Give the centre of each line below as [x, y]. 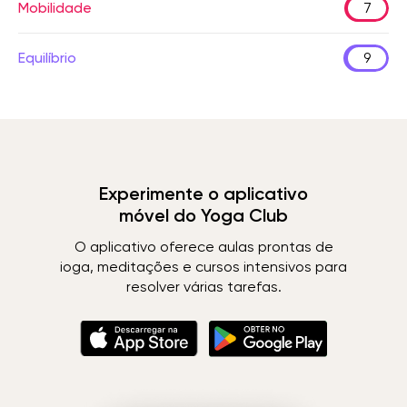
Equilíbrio [47, 58]
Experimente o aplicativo [203, 194]
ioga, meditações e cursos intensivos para [203, 267]
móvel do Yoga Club [203, 215]
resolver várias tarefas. [203, 287]
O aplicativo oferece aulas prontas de [203, 247]
